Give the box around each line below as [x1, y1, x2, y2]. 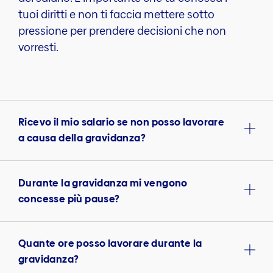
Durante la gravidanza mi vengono [18, 175, 188, 190]
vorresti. [18, 39, 58, 55]
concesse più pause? [18, 191, 120, 206]
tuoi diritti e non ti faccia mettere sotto [18, 6, 214, 22]
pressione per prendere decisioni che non [18, 23, 226, 38]
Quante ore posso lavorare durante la [18, 236, 202, 250]
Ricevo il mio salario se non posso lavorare [18, 115, 225, 130]
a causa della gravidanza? [18, 131, 146, 146]
